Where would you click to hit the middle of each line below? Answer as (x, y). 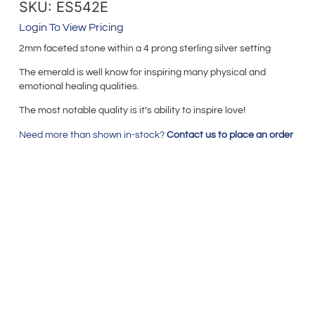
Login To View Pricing (71, 28)
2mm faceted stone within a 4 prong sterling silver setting (144, 48)
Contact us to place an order (230, 135)
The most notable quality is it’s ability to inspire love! (132, 111)
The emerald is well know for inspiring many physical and (142, 72)
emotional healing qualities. (80, 86)
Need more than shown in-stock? (92, 135)
